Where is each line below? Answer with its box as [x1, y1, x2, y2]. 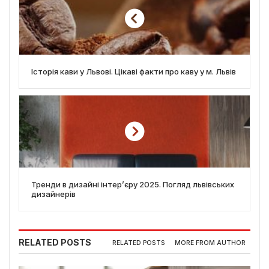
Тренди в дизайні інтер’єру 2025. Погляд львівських [31, 180, 234, 190]
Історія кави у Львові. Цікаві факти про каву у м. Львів [31, 67, 236, 77]
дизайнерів [31, 189, 76, 199]
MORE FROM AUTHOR [175, 238, 246, 247]
